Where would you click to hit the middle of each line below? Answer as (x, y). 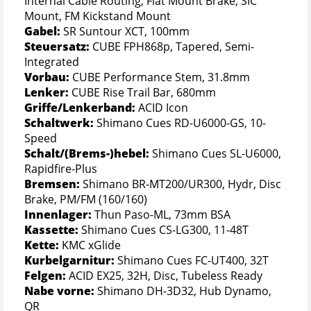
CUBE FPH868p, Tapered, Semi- (173, 47)
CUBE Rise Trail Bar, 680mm (144, 93)
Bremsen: (53, 184)
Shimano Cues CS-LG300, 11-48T (165, 230)
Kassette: (53, 230)
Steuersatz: (58, 47)
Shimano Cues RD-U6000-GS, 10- (181, 123)
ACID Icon (163, 108)
